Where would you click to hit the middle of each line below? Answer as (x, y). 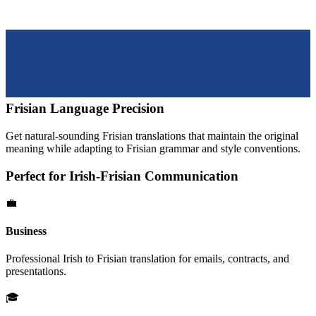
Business (26, 231)
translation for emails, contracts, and (208, 258)
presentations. (36, 271)
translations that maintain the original (215, 135)
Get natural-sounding (54, 135)
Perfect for (37, 176)
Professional (34, 258)
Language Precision (105, 109)
